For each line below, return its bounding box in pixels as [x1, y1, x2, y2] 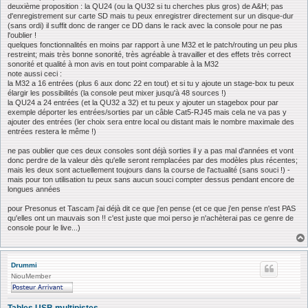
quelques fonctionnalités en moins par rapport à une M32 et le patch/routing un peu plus [8, 41, 298, 49]
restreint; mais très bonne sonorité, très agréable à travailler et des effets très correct [8, 50, 291, 59]
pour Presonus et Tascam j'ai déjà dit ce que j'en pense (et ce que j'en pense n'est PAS [8, 204, 296, 213]
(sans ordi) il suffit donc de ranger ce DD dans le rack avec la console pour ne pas [8, 21, 283, 30]
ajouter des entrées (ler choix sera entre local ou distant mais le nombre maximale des [8, 118, 294, 126]
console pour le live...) [8, 223, 80, 232]
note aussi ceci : [8, 69, 62, 78]
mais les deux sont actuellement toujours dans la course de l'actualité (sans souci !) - [8, 166, 290, 175]
